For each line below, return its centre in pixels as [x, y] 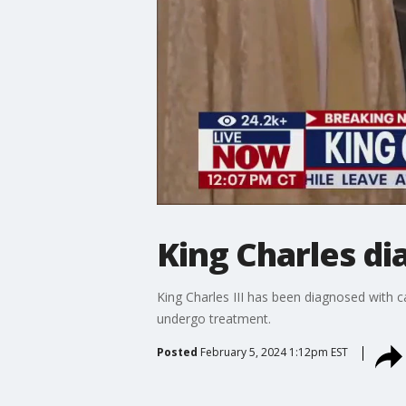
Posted [177, 352]
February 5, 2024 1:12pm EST [274, 352]
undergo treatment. [213, 318]
